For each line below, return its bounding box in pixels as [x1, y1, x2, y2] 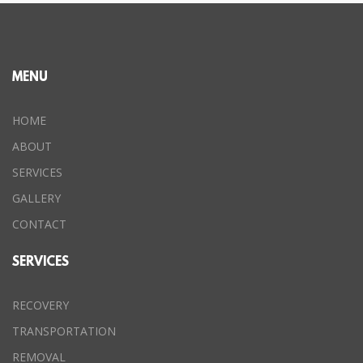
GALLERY [12, 190, 61, 206]
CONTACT [12, 216, 66, 232]
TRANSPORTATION [12, 323, 116, 339]
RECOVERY [12, 297, 69, 313]
